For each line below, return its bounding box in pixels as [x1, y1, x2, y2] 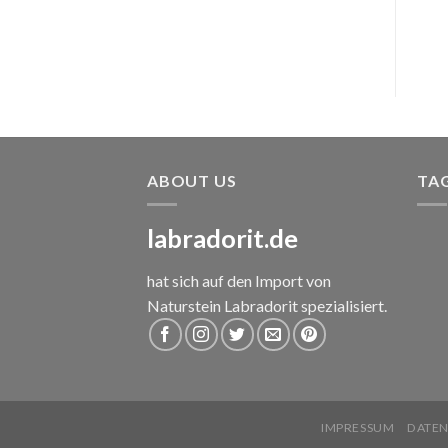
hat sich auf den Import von [147, 271, 331, 291]
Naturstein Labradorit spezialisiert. [147, 296, 387, 316]
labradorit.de [147, 223, 298, 254]
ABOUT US [147, 170, 237, 190]
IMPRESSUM [321, 420, 395, 436]
